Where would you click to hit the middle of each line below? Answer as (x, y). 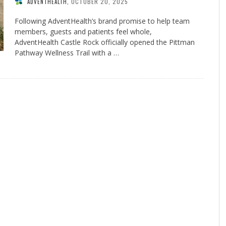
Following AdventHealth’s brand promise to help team (102, 21)
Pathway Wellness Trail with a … (67, 53)
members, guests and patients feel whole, (83, 32)
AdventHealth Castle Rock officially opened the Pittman (105, 42)
